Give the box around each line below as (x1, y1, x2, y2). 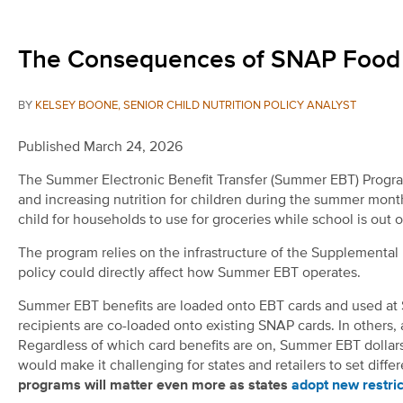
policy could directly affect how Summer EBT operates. (18, 266, 361, 282)
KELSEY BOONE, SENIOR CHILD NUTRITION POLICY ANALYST (35, 100, 356, 112)
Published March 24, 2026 (18, 140, 183, 156)
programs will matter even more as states (18, 379, 291, 394)
